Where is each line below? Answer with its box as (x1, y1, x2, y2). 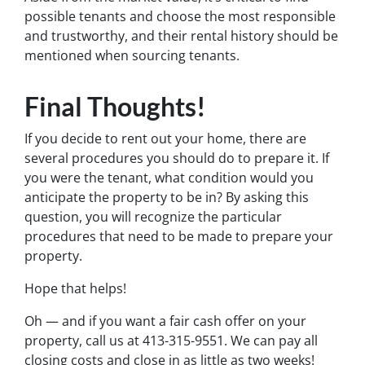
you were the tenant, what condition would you (24, 169, 314, 187)
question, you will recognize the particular (24, 208, 282, 226)
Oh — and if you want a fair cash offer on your (24, 312, 306, 331)
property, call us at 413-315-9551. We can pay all (24, 332, 318, 350)
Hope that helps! (24, 279, 130, 298)
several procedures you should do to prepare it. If (24, 149, 329, 168)
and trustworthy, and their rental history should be (24, 27, 338, 46)
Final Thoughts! (24, 90, 206, 123)
